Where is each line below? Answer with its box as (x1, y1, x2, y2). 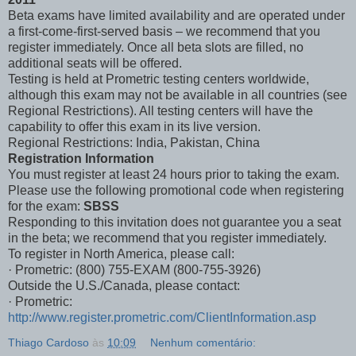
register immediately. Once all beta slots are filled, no (8, 40, 304, 54)
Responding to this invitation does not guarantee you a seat (8, 215, 341, 229)
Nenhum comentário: (150, 335, 257, 349)
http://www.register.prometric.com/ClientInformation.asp (8, 310, 316, 324)
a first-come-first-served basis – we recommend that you (8, 24, 320, 38)
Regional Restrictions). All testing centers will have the (8, 103, 313, 118)
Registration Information (8, 151, 154, 165)
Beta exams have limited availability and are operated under (8, 8, 345, 22)
